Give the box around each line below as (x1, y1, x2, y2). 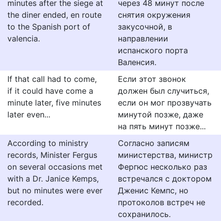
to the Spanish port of (7, 22, 90, 32)
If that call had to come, (7, 74, 97, 84)
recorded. (7, 197, 43, 207)
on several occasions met (7, 162, 103, 172)
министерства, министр (118, 150, 213, 160)
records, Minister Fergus (7, 150, 97, 160)
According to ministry (7, 138, 88, 148)
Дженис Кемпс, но (118, 185, 188, 195)
